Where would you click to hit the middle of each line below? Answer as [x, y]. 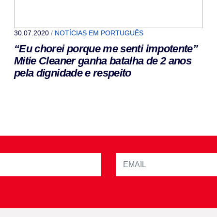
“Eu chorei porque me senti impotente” [106, 48]
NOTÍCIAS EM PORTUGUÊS [99, 33]
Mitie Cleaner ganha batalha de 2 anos [103, 61]
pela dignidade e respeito [73, 73]
